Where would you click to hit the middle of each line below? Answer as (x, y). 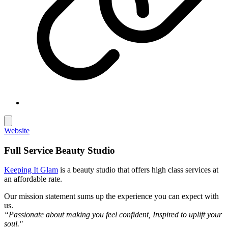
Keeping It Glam (31, 170)
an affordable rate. (33, 179)
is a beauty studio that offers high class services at (138, 170)
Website (17, 130)
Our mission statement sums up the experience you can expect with (111, 196)
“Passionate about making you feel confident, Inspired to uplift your (113, 215)
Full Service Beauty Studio (60, 150)
